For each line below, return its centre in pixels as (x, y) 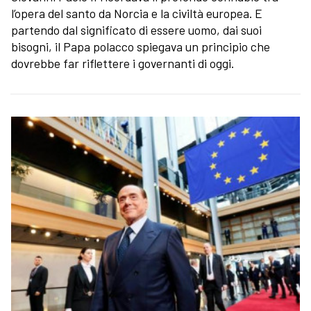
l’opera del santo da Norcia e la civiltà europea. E (137, 13)
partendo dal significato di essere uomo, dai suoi (136, 30)
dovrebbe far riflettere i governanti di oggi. (123, 63)
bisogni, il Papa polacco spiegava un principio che (141, 46)
